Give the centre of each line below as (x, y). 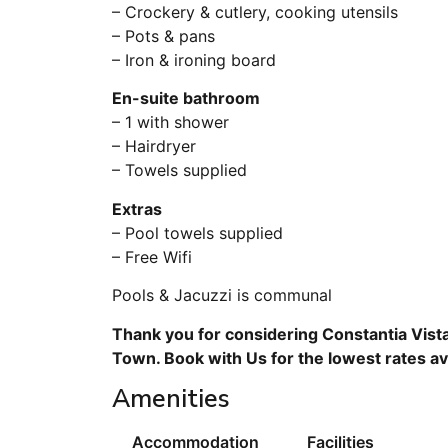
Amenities (171, 398)
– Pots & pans (163, 35)
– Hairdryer (154, 146)
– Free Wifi (152, 256)
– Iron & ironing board (194, 59)
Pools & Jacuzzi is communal (222, 295)
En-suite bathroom (186, 98)
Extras (137, 208)
